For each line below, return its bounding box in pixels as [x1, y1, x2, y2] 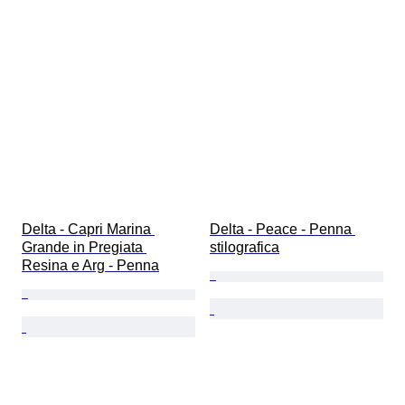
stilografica [210, 239, 279, 255]
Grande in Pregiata [22, 239, 146, 255]
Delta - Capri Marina [22, 221, 155, 237]
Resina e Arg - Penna [22, 257, 159, 273]
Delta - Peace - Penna [210, 221, 355, 237]
